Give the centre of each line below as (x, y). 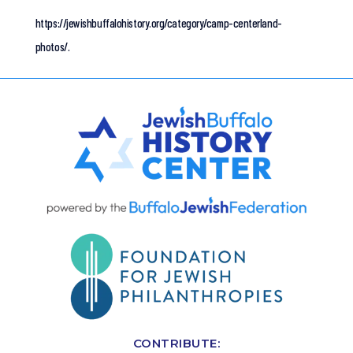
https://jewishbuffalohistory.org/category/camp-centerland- (158, 23)
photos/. (52, 47)
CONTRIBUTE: (176, 343)
